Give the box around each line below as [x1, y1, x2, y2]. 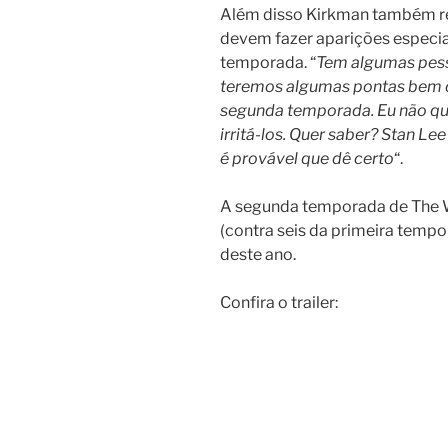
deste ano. [220, 244, 296, 264]
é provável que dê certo [220, 148, 394, 168]
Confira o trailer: [220, 292, 338, 312]
